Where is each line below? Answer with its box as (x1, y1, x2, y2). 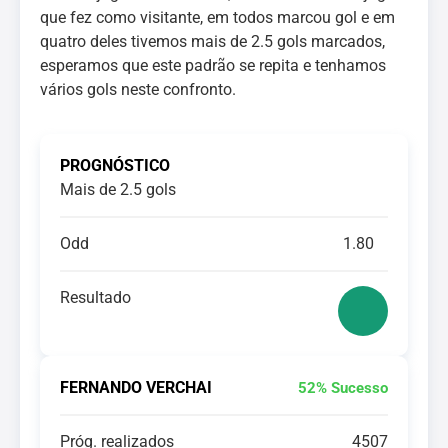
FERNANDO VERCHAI (60, 378, 212, 397)
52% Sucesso (297, 379, 388, 397)
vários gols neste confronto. (40, 80, 236, 99)
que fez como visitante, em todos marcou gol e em (40, 8, 395, 27)
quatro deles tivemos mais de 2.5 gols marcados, (40, 32, 385, 51)
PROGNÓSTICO (60, 156, 170, 175)
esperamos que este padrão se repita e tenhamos (40, 56, 386, 75)
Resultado (60, 288, 131, 307)
